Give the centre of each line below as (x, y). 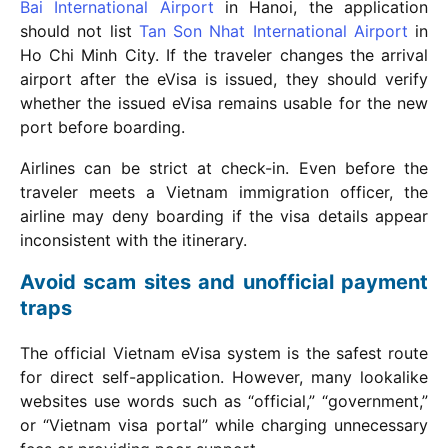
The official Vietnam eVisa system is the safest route (224, 352)
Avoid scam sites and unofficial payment (224, 281)
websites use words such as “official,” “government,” (224, 400)
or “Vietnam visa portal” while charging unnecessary (224, 424)
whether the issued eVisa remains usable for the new (224, 102)
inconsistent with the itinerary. (133, 239)
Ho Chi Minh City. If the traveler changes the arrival (224, 54)
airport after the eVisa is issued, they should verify (224, 78)
